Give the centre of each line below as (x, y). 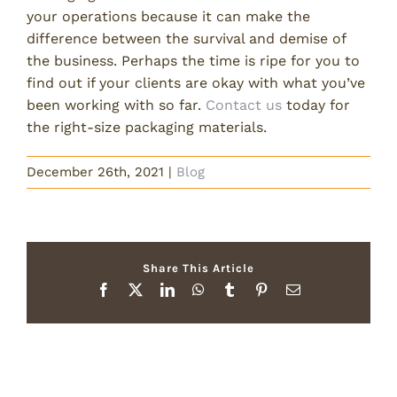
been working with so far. (116, 105)
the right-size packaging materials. (147, 128)
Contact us (244, 105)
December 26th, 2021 (95, 172)
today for (316, 105)
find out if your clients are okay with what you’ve (196, 83)
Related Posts (76, 383)
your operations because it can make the (168, 17)
